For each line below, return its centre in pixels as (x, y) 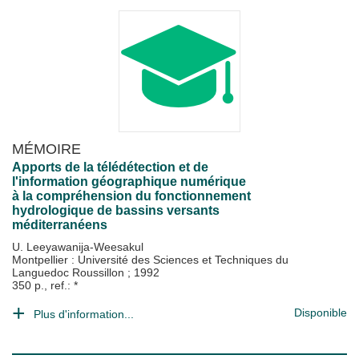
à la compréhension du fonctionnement (131, 196)
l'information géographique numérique (129, 182)
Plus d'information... (84, 314)
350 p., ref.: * (45, 285)
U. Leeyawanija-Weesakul (78, 247)
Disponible (321, 313)
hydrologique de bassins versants (116, 210)
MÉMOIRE (46, 149)
